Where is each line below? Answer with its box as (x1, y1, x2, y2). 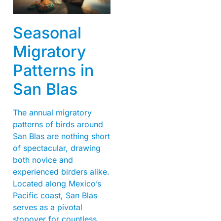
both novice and (13, 155, 73, 165)
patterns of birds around (13, 119, 103, 130)
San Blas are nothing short (13, 131, 110, 142)
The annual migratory (13, 108, 92, 118)
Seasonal (13, 23, 81, 43)
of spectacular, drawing (13, 143, 101, 153)
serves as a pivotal (13, 202, 82, 213)
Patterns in (13, 61, 94, 80)
